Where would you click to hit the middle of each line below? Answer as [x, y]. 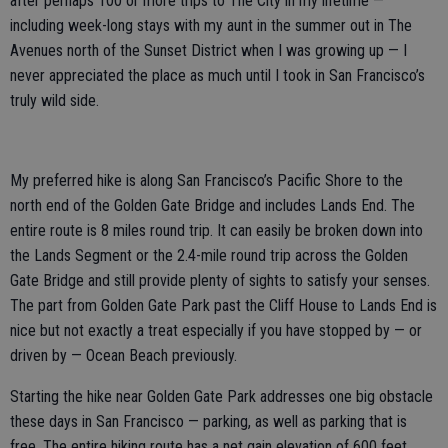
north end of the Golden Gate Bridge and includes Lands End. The [212, 205]
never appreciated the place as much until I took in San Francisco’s [217, 75]
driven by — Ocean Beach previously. [123, 355]
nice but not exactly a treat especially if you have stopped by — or [216, 330]
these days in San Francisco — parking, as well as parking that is [208, 421]
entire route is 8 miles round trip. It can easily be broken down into [216, 230]
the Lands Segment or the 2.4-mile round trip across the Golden [209, 255]
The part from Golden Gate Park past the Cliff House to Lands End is [223, 305]
